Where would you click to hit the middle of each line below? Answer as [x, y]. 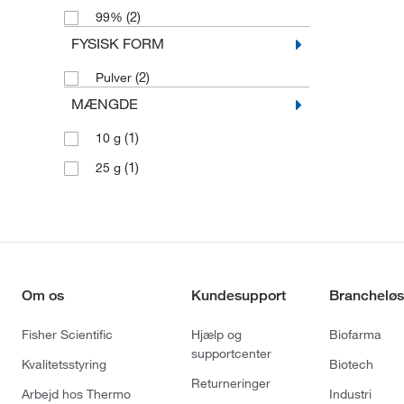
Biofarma [355, 335]
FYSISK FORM [117, 44]
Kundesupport [238, 296]
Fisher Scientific [67, 335]
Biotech [351, 365]
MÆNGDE [104, 104]
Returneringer [230, 384]
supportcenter [231, 354]
